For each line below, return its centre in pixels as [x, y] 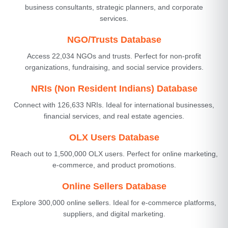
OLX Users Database [114, 137]
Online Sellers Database [114, 186]
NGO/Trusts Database [114, 39]
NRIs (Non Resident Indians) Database [114, 88]
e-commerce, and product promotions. [114, 165]
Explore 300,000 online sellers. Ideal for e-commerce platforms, [114, 202]
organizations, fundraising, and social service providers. [114, 67]
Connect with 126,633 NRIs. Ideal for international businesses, [114, 105]
